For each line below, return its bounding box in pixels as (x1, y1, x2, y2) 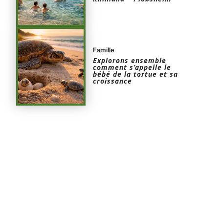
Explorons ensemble (93, 55, 167, 65)
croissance (93, 76, 132, 86)
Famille (93, 45, 115, 54)
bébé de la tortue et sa (93, 69, 178, 79)
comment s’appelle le (93, 62, 172, 72)
